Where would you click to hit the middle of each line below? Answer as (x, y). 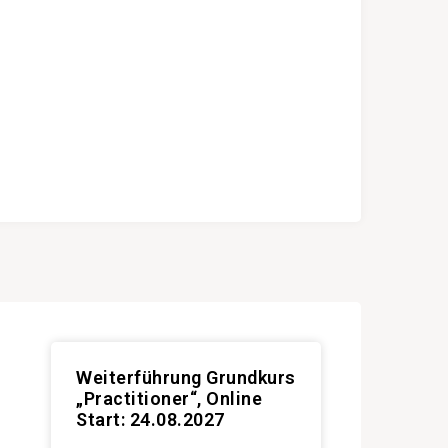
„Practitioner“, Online (169, 398)
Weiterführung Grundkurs (186, 377)
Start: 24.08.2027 (150, 419)
